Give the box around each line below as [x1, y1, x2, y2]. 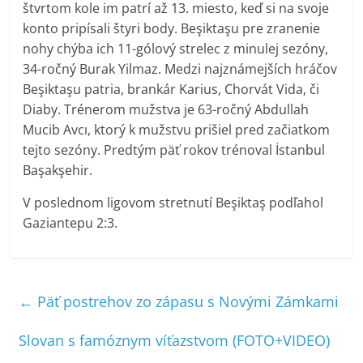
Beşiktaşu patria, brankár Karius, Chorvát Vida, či [23, 79, 320, 98]
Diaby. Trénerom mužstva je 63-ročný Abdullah [23, 100, 310, 118]
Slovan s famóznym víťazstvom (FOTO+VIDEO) [19, 330, 331, 350]
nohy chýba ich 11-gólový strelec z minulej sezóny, [23, 39, 329, 58]
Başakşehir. [23, 160, 93, 179]
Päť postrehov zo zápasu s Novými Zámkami [33, 291, 340, 311]
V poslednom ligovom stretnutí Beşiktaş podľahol [23, 193, 324, 211]
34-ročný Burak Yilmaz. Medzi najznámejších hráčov [23, 59, 338, 78]
